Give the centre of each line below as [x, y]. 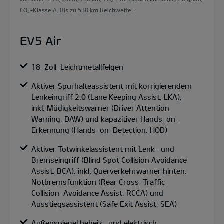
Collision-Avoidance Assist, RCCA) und [97, 193]
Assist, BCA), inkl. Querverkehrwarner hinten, [109, 171]
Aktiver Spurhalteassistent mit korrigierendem [112, 86]
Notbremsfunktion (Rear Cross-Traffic [98, 182]
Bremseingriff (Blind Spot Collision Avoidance [109, 160]
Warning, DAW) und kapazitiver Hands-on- [105, 119]
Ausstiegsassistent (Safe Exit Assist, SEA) [104, 204]
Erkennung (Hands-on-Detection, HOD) [99, 130]
